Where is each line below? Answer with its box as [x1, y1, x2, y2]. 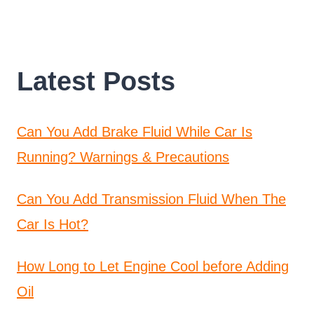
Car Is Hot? [17, 216, 88, 232]
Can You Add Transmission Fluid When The [17, 191, 286, 207]
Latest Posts [17, 65, 175, 96]
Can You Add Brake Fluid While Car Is [17, 123, 252, 139]
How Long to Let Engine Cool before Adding [17, 258, 289, 274]
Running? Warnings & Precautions [17, 149, 229, 165]
